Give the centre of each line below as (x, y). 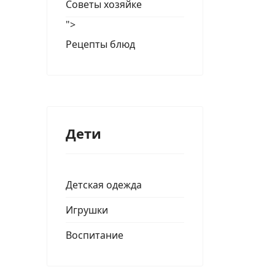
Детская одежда (104, 185)
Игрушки (87, 210)
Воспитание (95, 235)
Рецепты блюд (100, 44)
